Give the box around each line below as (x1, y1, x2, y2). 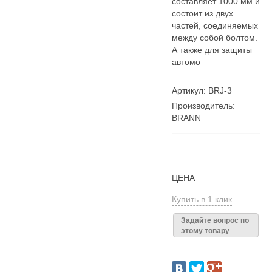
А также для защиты (171, 45, 252, 55)
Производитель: (171, 101, 235, 110)
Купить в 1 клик (171, 194, 232, 204)
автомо (171, 57, 200, 67)
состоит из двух (171, 8, 233, 18)
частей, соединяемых (171, 21, 258, 30)
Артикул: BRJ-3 (171, 86, 232, 95)
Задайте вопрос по (180, 216, 249, 225)
